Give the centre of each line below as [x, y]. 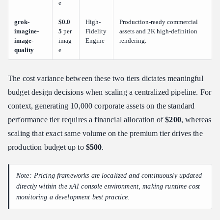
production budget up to [47, 147]
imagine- [27, 31]
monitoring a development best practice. [73, 197]
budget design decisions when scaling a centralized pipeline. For [110, 92]
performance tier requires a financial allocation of [87, 119]
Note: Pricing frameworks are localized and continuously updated [109, 175]
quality [24, 50]
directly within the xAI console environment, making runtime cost [108, 186]
